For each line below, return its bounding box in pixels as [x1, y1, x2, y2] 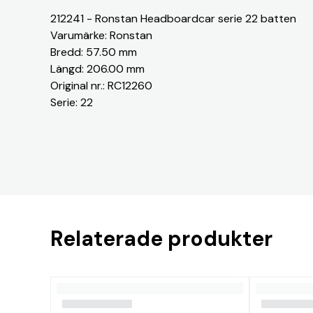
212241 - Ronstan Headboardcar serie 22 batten [50, 11, 296, 26]
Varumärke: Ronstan [50, 28, 152, 43]
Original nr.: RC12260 [50, 78, 152, 93]
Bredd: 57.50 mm [50, 45, 137, 59]
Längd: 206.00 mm [50, 61, 145, 76]
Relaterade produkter [50, 225, 272, 252]
